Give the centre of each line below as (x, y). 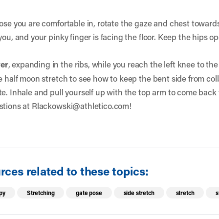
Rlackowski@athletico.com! (81, 106)
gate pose (89, 193)
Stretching (41, 193)
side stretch (139, 193)
